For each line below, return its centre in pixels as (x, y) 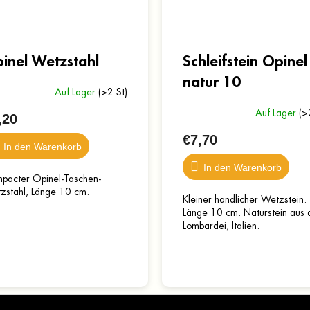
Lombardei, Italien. (221, 226)
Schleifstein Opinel (245, 62)
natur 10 (212, 83)
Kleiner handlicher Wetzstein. (245, 200)
